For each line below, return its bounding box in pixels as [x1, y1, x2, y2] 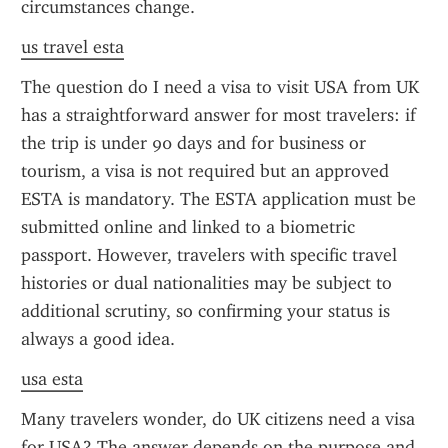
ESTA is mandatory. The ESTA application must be [21, 188, 416, 210]
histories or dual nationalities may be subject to [21, 272, 392, 294]
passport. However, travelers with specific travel [21, 244, 397, 266]
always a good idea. [21, 328, 175, 350]
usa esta [21, 368, 83, 390]
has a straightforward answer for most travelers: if [21, 104, 416, 126]
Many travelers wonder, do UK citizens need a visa [21, 408, 415, 430]
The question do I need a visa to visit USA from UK [21, 76, 419, 98]
